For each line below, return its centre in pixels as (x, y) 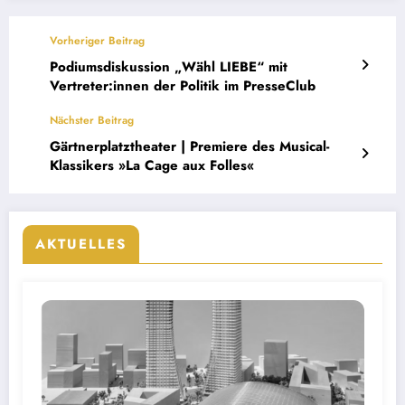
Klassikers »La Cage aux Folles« (152, 165)
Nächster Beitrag (92, 120)
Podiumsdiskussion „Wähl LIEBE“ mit (169, 66)
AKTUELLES (81, 244)
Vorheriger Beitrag (97, 40)
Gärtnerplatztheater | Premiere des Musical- (189, 146)
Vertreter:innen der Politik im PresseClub (183, 85)
